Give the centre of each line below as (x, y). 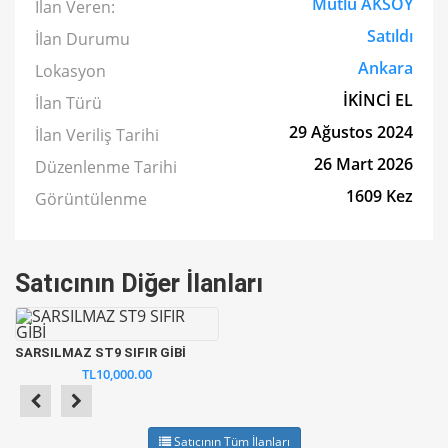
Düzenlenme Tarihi (106, 167)
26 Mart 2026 (363, 164)
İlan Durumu (82, 39)
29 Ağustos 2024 (351, 132)
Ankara (385, 68)
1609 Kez (379, 196)
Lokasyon (70, 71)
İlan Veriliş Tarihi (97, 135)
